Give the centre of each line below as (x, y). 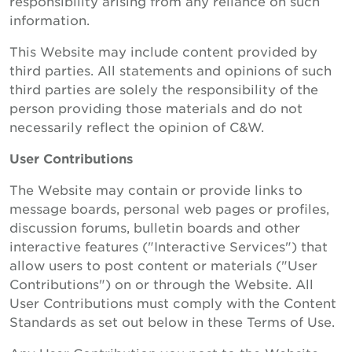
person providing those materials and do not (156, 108)
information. (49, 20)
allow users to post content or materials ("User (163, 265)
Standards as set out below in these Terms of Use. (172, 321)
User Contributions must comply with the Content (173, 302)
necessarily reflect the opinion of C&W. (137, 126)
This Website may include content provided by (163, 51)
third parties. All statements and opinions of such (170, 70)
